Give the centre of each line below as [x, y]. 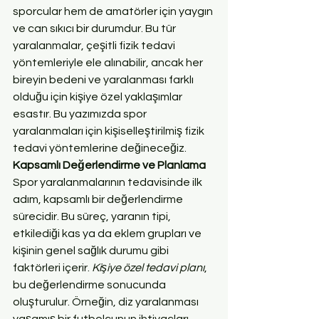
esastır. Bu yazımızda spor [81, 114]
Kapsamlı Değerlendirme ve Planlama [109, 165]
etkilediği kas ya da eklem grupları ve [108, 233]
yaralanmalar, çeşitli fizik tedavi [95, 45]
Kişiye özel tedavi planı [148, 267]
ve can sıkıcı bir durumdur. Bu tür [95, 28]
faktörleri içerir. [52, 267]
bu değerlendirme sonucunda [90, 284]
